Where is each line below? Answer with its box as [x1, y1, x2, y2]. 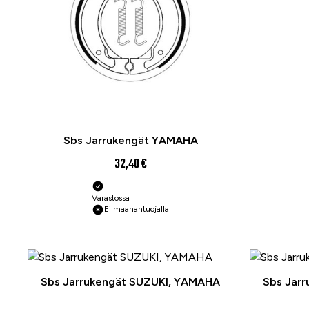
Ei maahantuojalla [104, 204, 169, 215]
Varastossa [92, 193, 130, 203]
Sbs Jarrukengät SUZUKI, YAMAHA [41, 275, 220, 289]
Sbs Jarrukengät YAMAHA [63, 134, 198, 148]
